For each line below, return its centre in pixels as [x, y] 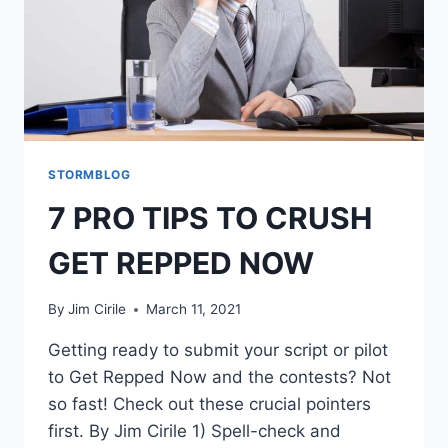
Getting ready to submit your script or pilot [218, 350]
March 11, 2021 [194, 309]
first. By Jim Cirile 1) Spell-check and [194, 431]
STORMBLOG [89, 174]
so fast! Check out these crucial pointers [209, 404]
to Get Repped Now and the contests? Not [219, 377]
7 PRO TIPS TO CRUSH [210, 217]
